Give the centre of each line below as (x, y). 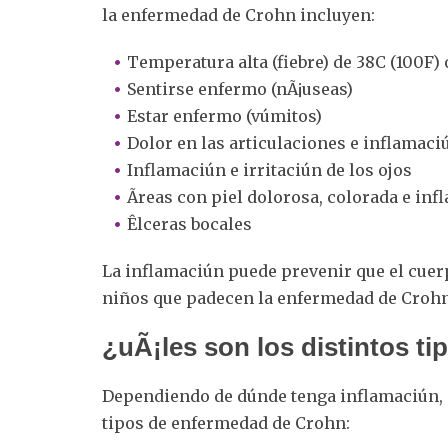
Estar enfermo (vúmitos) (224, 115)
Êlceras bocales (189, 223)
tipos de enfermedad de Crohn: (226, 422)
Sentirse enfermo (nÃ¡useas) (240, 88)
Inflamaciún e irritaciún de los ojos (269, 169)
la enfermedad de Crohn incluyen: (238, 14)
